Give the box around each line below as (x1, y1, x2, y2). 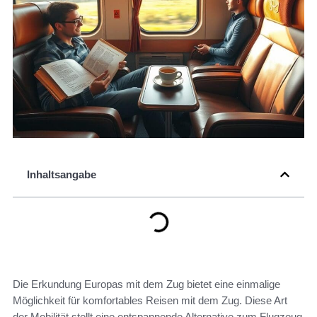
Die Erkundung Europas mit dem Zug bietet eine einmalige (13, 278, 280, 291)
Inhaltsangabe (27, 168, 96, 181)
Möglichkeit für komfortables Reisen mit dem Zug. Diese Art (13, 294, 287, 307)
